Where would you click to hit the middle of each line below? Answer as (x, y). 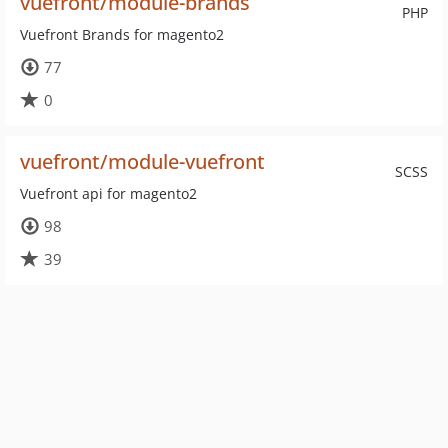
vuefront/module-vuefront (142, 161)
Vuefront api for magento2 (108, 193)
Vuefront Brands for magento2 (122, 34)
